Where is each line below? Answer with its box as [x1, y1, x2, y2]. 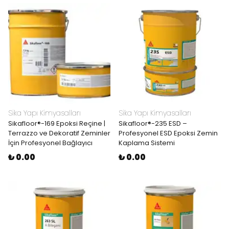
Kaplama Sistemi [119, 138, 175, 148]
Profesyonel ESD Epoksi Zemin [119, 128, 218, 138]
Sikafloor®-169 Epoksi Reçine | [8, 119, 105, 128]
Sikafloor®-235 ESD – [119, 119, 187, 128]
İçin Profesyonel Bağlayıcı [8, 138, 93, 148]
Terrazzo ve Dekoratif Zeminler [8, 128, 110, 138]
